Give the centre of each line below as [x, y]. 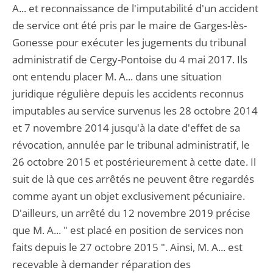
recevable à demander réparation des [101, 264]
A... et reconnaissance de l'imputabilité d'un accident [135, 8]
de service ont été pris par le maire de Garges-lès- [129, 25]
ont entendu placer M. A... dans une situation [117, 76]
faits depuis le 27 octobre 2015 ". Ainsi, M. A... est [127, 247]
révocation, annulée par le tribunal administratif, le [131, 145]
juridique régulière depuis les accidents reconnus [128, 94]
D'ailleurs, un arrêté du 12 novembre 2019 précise [131, 213]
